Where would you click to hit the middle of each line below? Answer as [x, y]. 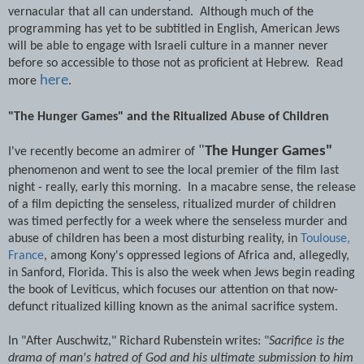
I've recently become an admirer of [103, 152]
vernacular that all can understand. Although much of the [161, 12]
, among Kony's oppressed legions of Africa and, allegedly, [197, 256]
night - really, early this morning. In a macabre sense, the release [182, 187]
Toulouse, [325, 238]
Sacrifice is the [307, 341]
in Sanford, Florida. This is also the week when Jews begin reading [182, 273]
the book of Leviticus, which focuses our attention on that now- [173, 290]
